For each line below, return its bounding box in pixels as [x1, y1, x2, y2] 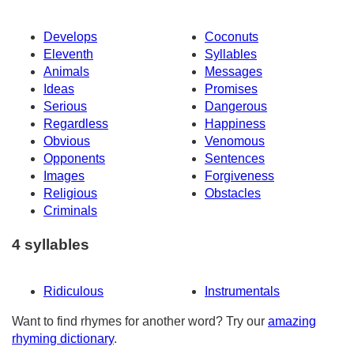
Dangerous [205, 100, 267, 114]
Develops [43, 30, 97, 44]
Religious [43, 186, 97, 201]
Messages [205, 65, 262, 79]
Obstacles [205, 186, 261, 201]
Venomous [205, 134, 265, 149]
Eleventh [43, 47, 93, 62]
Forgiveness [205, 169, 274, 183]
